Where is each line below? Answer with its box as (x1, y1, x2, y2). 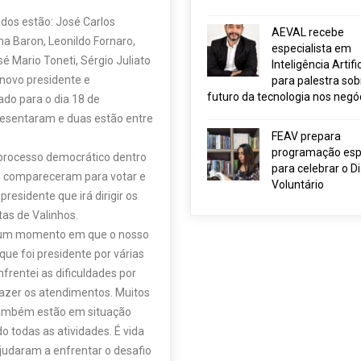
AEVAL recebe (271, 26, 344, 39)
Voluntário (271, 178, 324, 191)
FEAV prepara (271, 130, 341, 143)
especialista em (271, 42, 351, 55)
